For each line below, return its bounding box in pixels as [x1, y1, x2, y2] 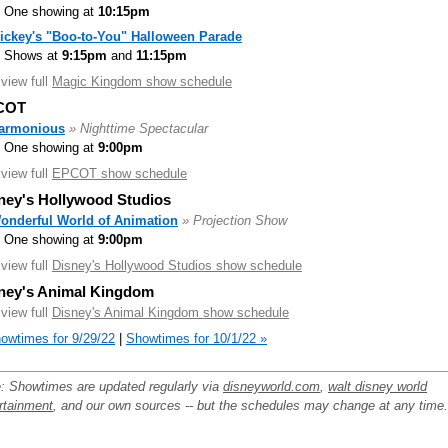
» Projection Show [182, 213, 287, 228]
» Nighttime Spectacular [69, 121, 208, 136]
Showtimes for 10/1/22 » [126, 330, 267, 346]
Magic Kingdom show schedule [52, 73, 232, 89]
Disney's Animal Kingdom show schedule [52, 305, 289, 320]
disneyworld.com [223, 378, 320, 394]
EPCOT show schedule [52, 165, 187, 181]
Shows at [4, 48, 62, 63]
